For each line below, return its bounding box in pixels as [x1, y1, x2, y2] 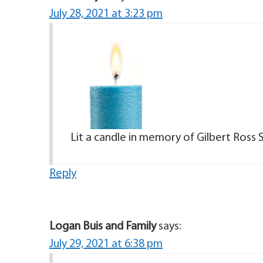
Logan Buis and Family [49, 221, 156, 233]
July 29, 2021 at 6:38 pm [49, 238, 163, 251]
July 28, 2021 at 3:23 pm [49, 8, 163, 21]
